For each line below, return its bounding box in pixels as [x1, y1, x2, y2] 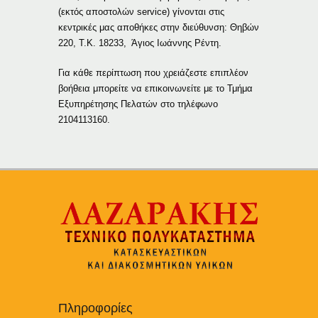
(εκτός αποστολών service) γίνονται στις [58, 6, 225, 17]
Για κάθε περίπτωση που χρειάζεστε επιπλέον [58, 67, 249, 78]
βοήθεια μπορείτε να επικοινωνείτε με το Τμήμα [58, 82, 253, 94]
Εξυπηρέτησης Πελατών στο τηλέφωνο [58, 98, 219, 109]
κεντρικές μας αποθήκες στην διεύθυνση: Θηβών [58, 21, 260, 33]
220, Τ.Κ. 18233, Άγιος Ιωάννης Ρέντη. [58, 37, 222, 48]
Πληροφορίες [58, 301, 133, 316]
